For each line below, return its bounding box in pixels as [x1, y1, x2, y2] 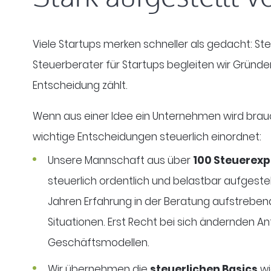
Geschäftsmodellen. [47, 235, 149, 250]
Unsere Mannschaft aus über [47, 152, 193, 168]
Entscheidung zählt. [32, 77, 130, 93]
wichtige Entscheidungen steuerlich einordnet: [32, 129, 261, 144]
